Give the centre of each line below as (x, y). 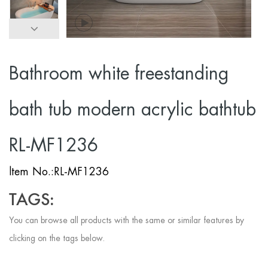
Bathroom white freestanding (119, 74)
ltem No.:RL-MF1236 (59, 172)
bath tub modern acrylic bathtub (133, 109)
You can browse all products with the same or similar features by (127, 220)
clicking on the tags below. (57, 238)
